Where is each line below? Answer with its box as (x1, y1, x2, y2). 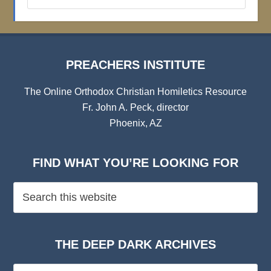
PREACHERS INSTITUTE (66, 58, 205, 71)
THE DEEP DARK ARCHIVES (55, 238, 216, 251)
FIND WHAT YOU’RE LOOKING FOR (33, 156, 238, 169)
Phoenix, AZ (109, 118, 162, 128)
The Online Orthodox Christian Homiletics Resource (24, 87, 247, 97)
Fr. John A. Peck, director (82, 102, 189, 113)
